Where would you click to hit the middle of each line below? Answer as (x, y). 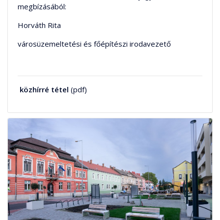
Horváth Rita (39, 25)
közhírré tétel (44, 90)
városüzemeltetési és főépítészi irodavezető (100, 44)
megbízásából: (42, 7)
